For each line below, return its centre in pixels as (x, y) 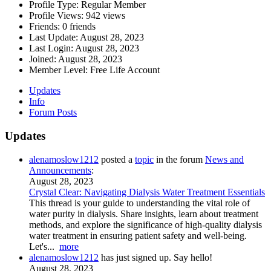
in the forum (179, 159)
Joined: (43, 59)
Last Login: (51, 48)
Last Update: (54, 38)
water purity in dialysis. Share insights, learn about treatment (144, 214)
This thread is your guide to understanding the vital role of (139, 203)
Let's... (44, 246)
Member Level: (58, 70)
